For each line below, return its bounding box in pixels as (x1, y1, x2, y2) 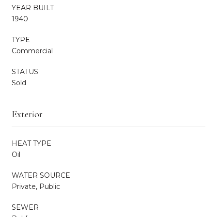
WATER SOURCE (12, 170, 70, 180)
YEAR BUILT (12, 3, 54, 12)
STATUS (12, 67, 38, 76)
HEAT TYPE (12, 139, 51, 148)
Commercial (12, 46, 53, 55)
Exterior (12, 108, 43, 120)
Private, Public (12, 182, 60, 191)
